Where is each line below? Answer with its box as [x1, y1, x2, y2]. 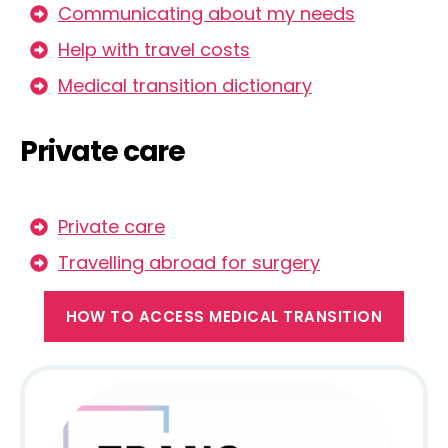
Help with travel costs [58, 37, 250, 62]
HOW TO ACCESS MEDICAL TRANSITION [65, 305, 383, 327]
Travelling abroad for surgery [58, 250, 320, 275]
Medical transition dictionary [58, 73, 312, 98]
